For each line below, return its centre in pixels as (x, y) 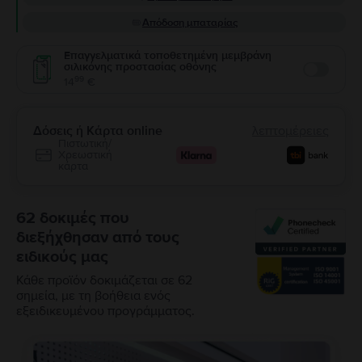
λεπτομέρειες (290, 131)
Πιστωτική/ (85, 143)
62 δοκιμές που (73, 218)
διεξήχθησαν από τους (98, 238)
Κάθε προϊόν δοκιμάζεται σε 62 (104, 280)
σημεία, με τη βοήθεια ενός (93, 296)
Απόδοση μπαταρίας (190, 23)
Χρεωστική (85, 155)
